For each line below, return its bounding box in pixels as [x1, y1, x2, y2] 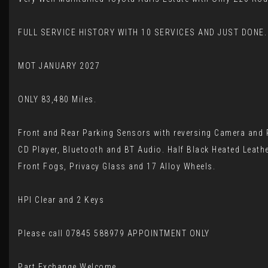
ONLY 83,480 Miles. [18, 95, 96, 104]
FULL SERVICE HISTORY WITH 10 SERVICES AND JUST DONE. [18, 28, 267, 37]
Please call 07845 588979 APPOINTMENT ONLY [18, 229, 210, 238]
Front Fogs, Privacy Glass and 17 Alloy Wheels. [18, 162, 215, 171]
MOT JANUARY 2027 [18, 61, 100, 71]
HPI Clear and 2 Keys [18, 195, 104, 205]
